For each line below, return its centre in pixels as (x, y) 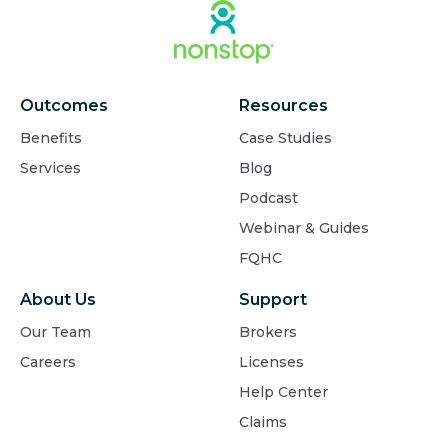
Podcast (268, 197)
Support (273, 299)
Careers (48, 361)
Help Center (283, 391)
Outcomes (64, 105)
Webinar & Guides (304, 227)
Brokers (268, 331)
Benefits (51, 137)
